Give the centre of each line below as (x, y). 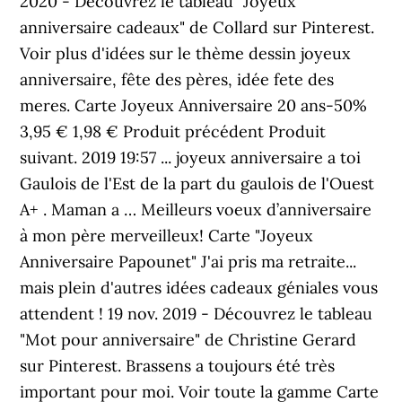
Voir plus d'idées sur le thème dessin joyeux (186, 53)
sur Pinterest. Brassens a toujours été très (178, 366)
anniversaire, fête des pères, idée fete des (177, 79)
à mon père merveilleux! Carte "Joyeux (167, 236)
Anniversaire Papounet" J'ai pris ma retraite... (188, 262)
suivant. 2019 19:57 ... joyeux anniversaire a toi (191, 157)
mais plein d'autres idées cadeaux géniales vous (199, 288)
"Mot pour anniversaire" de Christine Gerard (188, 340)
